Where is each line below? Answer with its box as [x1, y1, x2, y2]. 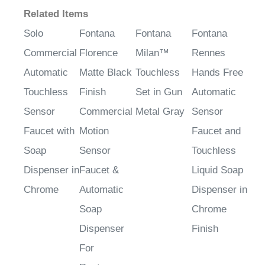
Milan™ [135, 34, 169, 46]
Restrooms [79, 249, 128, 261]
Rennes [192, 34, 225, 46]
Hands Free [192, 54, 243, 66]
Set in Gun [135, 73, 182, 85]
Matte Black [79, 54, 132, 66]
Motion [79, 112, 109, 124]
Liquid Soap [192, 151, 243, 163]
